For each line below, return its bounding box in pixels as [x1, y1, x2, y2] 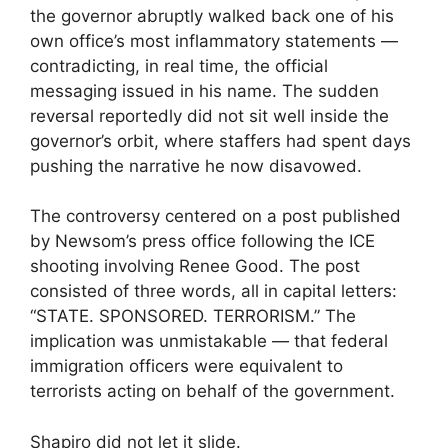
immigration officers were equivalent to [30, 356, 343, 377]
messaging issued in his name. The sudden [30, 80, 379, 101]
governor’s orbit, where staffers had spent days [30, 130, 411, 151]
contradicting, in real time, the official [30, 55, 328, 76]
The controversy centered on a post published [30, 206, 401, 227]
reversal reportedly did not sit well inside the [30, 105, 389, 126]
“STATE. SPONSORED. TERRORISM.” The [30, 306, 356, 327]
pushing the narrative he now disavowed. [30, 155, 362, 176]
